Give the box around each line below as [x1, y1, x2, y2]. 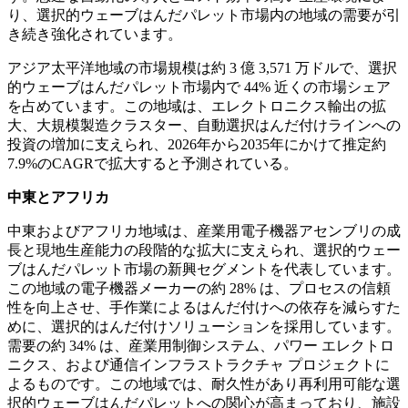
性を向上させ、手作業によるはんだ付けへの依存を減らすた [7, 300, 401, 316]
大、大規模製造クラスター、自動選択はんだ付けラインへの [7, 117, 401, 134]
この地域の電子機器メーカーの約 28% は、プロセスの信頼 [7, 280, 391, 297]
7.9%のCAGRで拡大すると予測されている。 [7, 156, 298, 172]
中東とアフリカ [7, 189, 109, 206]
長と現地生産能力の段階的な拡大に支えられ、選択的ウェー [7, 242, 401, 259]
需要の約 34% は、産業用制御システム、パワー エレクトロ [7, 338, 394, 354]
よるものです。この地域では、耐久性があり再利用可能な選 [7, 376, 401, 393]
